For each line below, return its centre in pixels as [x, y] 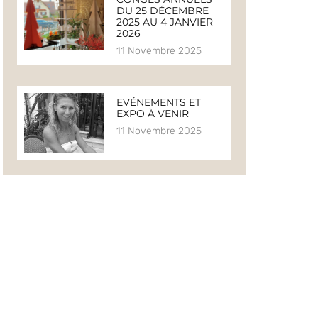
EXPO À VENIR [152, 114]
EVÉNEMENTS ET [158, 103]
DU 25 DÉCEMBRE [162, 11]
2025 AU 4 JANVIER [164, 22]
